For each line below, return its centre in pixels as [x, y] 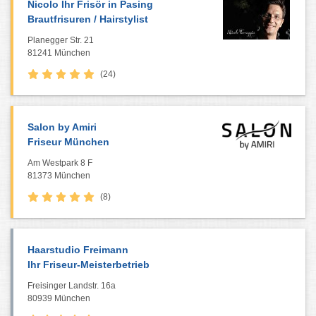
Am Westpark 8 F [60, 163]
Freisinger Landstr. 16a [72, 286]
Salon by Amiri [62, 127]
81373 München [59, 176]
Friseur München [68, 142]
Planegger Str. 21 [61, 40]
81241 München [59, 53]
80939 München [59, 298]
